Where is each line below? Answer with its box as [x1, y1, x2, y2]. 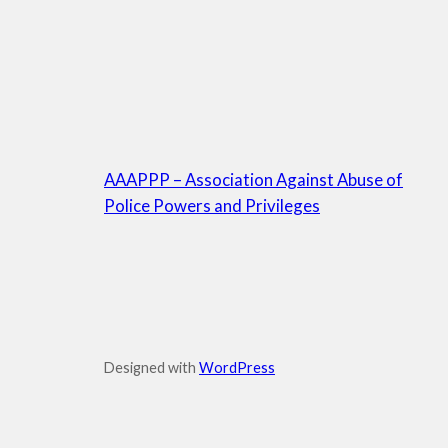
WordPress [199, 359, 275, 376]
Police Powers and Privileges [104, 195, 320, 216]
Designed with [104, 359, 199, 376]
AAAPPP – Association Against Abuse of [104, 169, 403, 190]
